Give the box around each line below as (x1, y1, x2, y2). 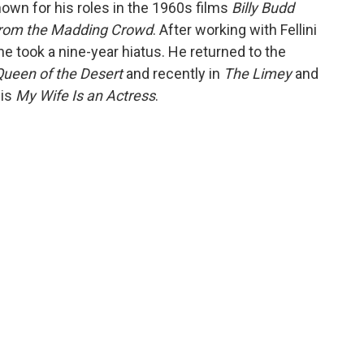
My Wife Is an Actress (15, 87, 155, 104)
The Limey (223, 65, 292, 82)
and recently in (123, 65, 223, 82)
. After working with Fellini (153, 21, 317, 38)
